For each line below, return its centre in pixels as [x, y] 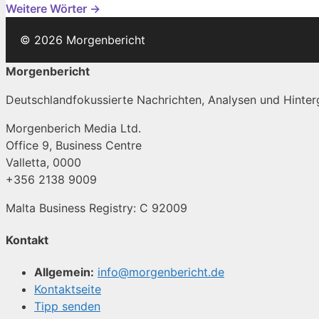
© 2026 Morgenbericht [83, 40]
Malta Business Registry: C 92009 [96, 208]
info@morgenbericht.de [161, 272]
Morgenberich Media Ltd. [73, 128]
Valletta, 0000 [43, 162]
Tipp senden [67, 307]
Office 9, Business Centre [74, 145]
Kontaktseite [68, 289]
